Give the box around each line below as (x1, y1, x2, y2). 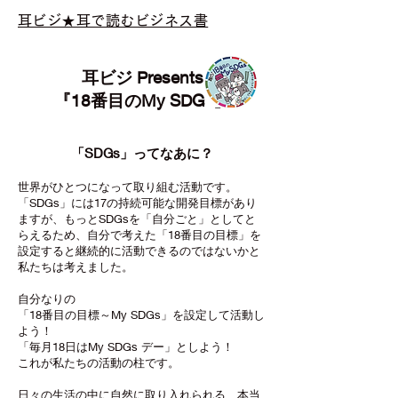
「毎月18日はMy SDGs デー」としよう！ (18, 339, 234, 354)
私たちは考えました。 (18, 259, 133, 274)
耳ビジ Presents (81, 68, 203, 87)
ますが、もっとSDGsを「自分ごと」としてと (18, 211, 256, 226)
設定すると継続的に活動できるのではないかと (18, 243, 260, 258)
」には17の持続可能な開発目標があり (60, 195, 257, 210)
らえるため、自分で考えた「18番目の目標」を (18, 227, 261, 242)
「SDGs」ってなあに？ (71, 145, 213, 161)
